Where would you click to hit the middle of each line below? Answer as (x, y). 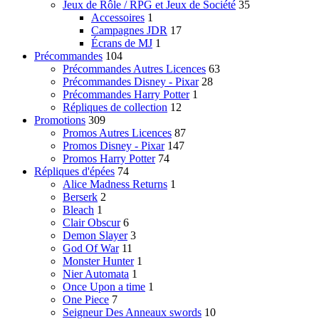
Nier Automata (96, 274)
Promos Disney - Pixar (114, 146)
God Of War (91, 249)
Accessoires (118, 18)
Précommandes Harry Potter (126, 95)
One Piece (86, 300)
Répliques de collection (115, 108)
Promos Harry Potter (109, 159)
